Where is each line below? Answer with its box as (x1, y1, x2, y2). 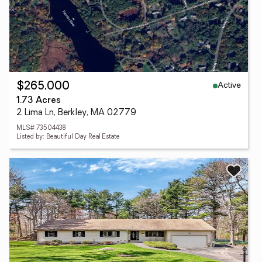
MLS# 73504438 (16, 125, 65, 132)
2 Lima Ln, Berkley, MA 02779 (16, 109, 136, 118)
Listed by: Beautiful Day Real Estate (16, 134, 120, 140)
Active (218, 81, 241, 90)
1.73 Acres (16, 96, 61, 105)
